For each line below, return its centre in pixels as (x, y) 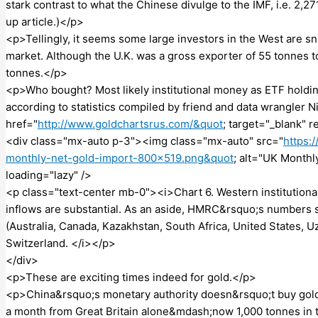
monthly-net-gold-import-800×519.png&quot (120, 158)
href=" (22, 124)
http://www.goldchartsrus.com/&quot (130, 124)
